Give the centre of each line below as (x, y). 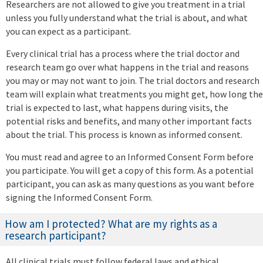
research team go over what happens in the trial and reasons (127, 67)
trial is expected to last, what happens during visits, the (117, 108)
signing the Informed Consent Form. (79, 198)
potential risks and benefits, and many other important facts (129, 121)
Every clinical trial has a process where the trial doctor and (123, 54)
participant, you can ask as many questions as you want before (130, 184)
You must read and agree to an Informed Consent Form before (130, 157)
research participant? (55, 236)
